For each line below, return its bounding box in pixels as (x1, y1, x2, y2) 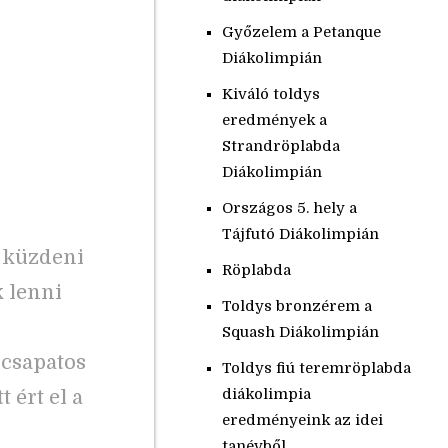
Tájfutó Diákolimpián (221, 225, 379, 243)
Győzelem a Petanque (221, 23, 381, 41)
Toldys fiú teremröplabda (221, 359, 411, 377)
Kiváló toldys (221, 85, 320, 103)
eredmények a (221, 111, 327, 129)
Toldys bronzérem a (221, 297, 372, 315)
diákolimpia (221, 385, 311, 403)
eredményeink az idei (221, 411, 383, 429)
